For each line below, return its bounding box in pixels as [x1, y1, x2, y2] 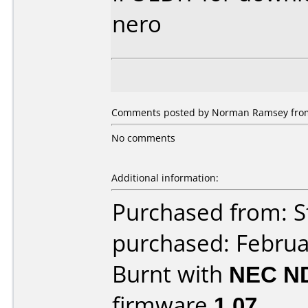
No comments [111, 131, 175, 144]
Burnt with [112, 258, 229, 289]
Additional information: [111, 171, 219, 184]
